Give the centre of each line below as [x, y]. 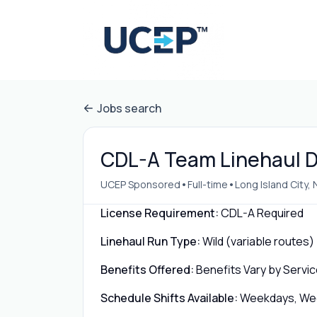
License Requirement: [160, 213]
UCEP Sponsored [140, 184]
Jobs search [129, 108]
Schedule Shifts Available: [169, 298]
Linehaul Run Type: [150, 241]
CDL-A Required [262, 213]
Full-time [208, 184]
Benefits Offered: [147, 270]
